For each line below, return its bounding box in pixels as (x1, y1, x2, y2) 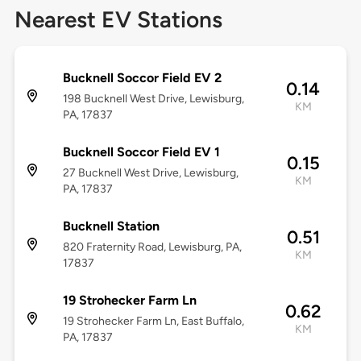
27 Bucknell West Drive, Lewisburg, (62, 166, 239, 180)
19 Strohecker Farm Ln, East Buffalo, (62, 314, 244, 329)
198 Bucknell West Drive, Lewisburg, (62, 92, 244, 106)
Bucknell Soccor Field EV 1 (62, 144, 220, 160)
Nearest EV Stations (14, 6, 222, 34)
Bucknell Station (62, 218, 160, 234)
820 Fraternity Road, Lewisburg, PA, (62, 240, 242, 255)
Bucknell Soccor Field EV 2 (62, 70, 222, 86)
